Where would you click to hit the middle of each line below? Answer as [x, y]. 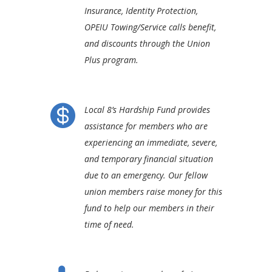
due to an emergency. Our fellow [146, 175]
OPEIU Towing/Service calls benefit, [150, 27]
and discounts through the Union [147, 44]
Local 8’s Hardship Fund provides [147, 110]
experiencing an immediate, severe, [151, 143]
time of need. [109, 225]
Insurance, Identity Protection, [141, 11]
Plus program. [111, 60]
